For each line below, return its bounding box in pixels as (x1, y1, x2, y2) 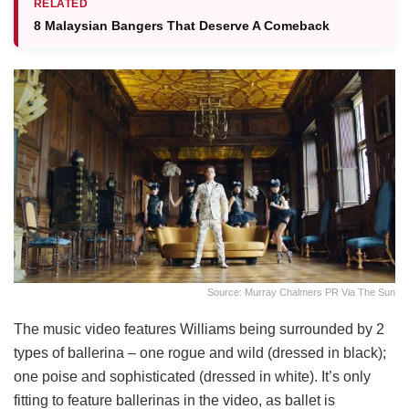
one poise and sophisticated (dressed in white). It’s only (14, 369, 371, 385)
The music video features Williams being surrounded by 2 (14, 321, 384, 338)
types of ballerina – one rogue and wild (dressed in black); (14, 345, 386, 362)
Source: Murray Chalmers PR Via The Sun (207, 287, 395, 299)
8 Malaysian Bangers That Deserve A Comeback (34, 17, 330, 33)
